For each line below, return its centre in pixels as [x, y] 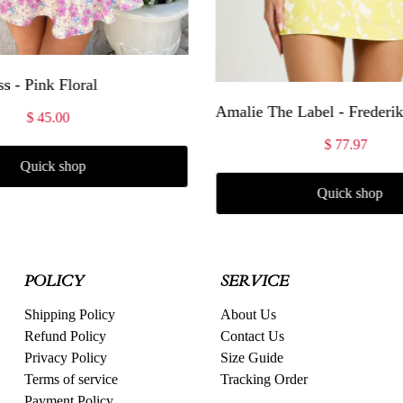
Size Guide [252, 357]
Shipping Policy [69, 314]
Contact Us [253, 336]
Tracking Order [264, 379]
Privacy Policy [65, 357]
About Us [249, 314]
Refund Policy [65, 336]
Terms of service [71, 379]
